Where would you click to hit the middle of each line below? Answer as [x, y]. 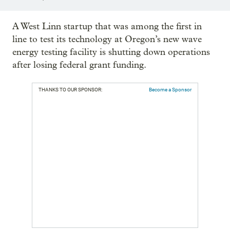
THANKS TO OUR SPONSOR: [70, 89]
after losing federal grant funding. [79, 65]
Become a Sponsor [170, 89]
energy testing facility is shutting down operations [111, 52]
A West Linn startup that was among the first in [107, 26]
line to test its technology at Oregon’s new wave [107, 39]
